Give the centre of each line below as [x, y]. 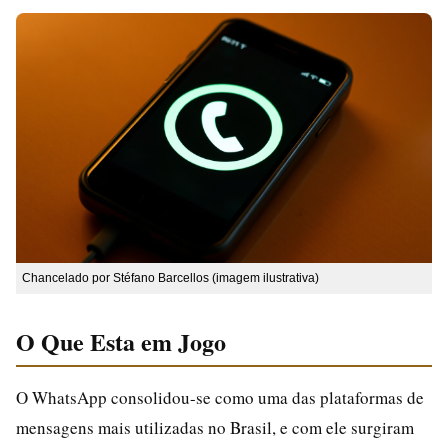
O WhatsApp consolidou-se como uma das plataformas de [220, 397]
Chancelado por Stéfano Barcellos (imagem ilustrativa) [170, 277]
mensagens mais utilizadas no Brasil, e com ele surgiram [215, 427]
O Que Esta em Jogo [121, 341]
